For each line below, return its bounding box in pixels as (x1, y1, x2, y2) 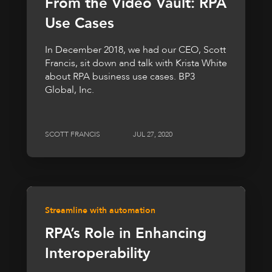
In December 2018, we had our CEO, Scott (45, 42, 226, 56)
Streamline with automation (45, 205, 155, 217)
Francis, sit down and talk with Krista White (45, 56, 227, 70)
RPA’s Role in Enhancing (45, 223, 206, 244)
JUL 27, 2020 (133, 129, 172, 140)
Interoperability (45, 243, 150, 264)
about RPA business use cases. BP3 (45, 69, 195, 83)
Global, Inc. (45, 83, 94, 97)
